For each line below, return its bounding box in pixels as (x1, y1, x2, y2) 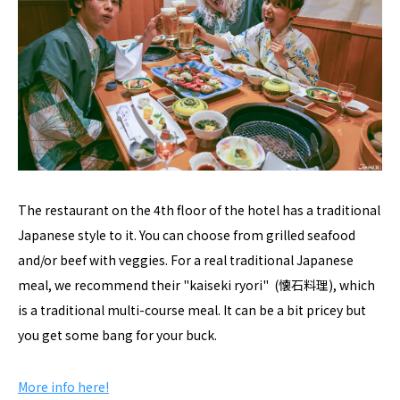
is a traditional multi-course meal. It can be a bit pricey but (18, 300, 366, 319)
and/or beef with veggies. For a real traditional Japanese (18, 250, 354, 269)
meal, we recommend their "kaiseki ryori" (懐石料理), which (18, 275, 375, 294)
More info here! (18, 377, 109, 396)
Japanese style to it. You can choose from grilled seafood (18, 225, 355, 244)
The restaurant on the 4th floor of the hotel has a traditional (18, 200, 380, 219)
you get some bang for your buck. (18, 325, 217, 344)
